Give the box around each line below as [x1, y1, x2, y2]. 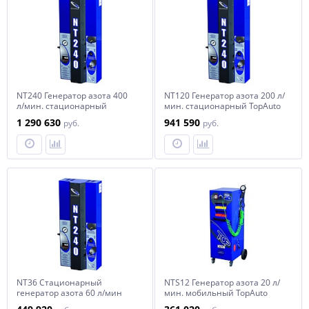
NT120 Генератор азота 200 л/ [164, 90, 285, 101]
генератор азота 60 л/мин [17, 287, 122, 299]
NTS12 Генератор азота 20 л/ [164, 277, 280, 288]
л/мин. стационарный [17, 100, 107, 112]
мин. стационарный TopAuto [164, 100, 281, 112]
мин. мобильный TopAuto [164, 287, 268, 299]
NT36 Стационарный [17, 277, 102, 288]
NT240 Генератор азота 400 [17, 90, 128, 101]
